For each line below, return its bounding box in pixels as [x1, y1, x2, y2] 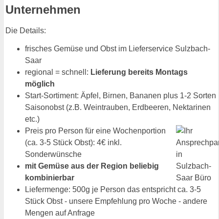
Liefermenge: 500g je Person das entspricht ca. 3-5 [25, 185, 201, 194]
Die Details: [5, 26, 46, 35]
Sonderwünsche [25, 150, 82, 159]
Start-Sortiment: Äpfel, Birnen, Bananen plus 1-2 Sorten [25, 91, 216, 100]
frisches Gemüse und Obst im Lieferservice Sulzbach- [25, 44, 210, 53]
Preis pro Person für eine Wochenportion [25, 127, 166, 135]
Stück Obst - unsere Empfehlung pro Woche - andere [25, 197, 207, 206]
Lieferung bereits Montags [90, 68, 188, 77]
